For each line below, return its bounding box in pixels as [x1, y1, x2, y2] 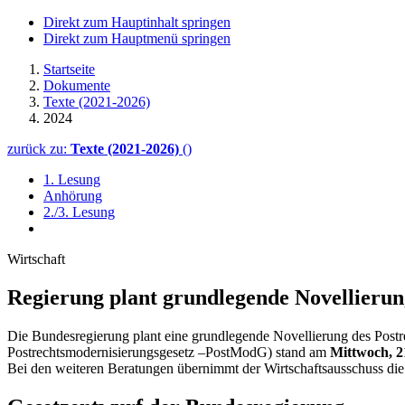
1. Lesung [43, 172, 100, 187]
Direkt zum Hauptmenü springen [43, 31, 231, 46]
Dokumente [43, 78, 110, 93]
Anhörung [43, 188, 102, 203]
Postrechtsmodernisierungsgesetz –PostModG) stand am [7, 344, 330, 360]
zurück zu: [7, 141, 71, 156]
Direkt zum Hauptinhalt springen [43, 14, 231, 30]
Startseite [43, 61, 95, 77]
